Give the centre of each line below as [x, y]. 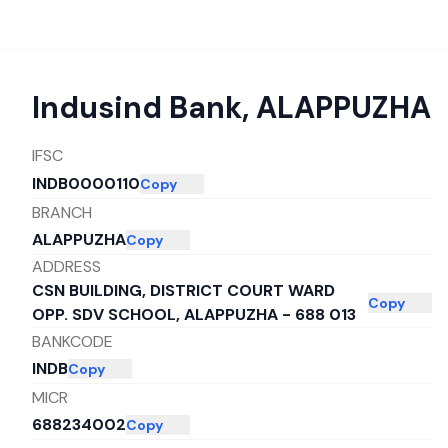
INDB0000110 [86, 183]
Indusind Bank [137, 107]
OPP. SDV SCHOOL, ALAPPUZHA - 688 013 [194, 314]
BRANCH [62, 212]
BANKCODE [72, 341]
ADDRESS [66, 266]
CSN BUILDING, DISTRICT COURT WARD [183, 290]
